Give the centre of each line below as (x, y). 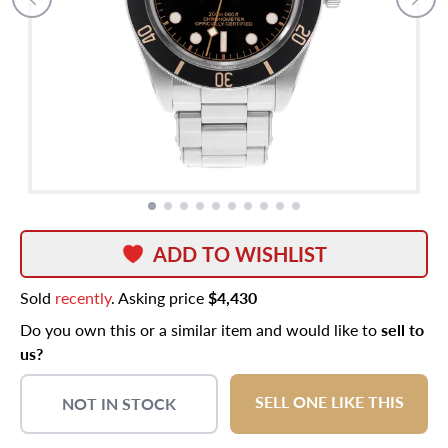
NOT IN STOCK (119, 403)
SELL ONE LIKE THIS (329, 401)
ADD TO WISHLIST (240, 254)
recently (83, 297)
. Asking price (159, 297)
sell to (402, 329)
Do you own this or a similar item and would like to (200, 329)
